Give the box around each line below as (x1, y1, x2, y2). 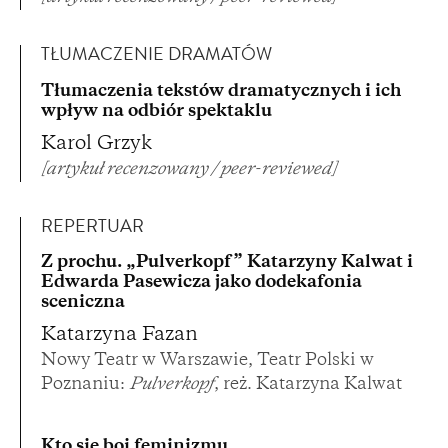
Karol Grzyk (41, 134, 152, 154)
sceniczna (41, 295, 125, 312)
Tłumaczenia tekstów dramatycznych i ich (41, 83, 401, 100)
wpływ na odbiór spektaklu (41, 103, 272, 120)
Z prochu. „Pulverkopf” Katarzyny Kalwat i (41, 255, 413, 272)
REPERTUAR (41, 218, 144, 237)
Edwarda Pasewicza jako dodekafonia (41, 275, 362, 292)
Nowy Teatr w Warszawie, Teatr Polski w (41, 353, 374, 370)
